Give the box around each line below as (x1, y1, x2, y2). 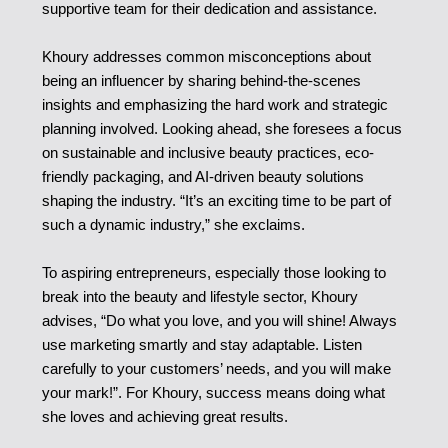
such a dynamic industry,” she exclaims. (41, 215, 305, 233)
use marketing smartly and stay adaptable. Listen (41, 335, 362, 353)
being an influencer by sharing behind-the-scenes (41, 71, 361, 89)
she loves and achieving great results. (41, 407, 288, 425)
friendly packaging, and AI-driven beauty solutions (41, 167, 364, 185)
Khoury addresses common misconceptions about (41, 47, 371, 65)
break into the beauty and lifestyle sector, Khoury (41, 287, 358, 305)
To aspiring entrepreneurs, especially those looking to (41, 263, 386, 281)
